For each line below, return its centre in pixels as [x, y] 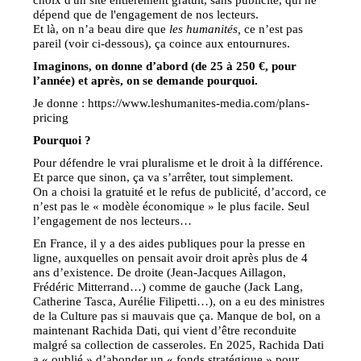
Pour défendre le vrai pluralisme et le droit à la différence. [178, 162]
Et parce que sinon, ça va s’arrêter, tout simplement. [164, 176]
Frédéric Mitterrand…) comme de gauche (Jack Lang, [168, 286]
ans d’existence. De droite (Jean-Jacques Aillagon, [160, 272]
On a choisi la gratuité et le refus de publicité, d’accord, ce [180, 191]
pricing [51, 117]
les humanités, [205, 28]
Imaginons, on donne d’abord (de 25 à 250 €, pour [165, 65]
